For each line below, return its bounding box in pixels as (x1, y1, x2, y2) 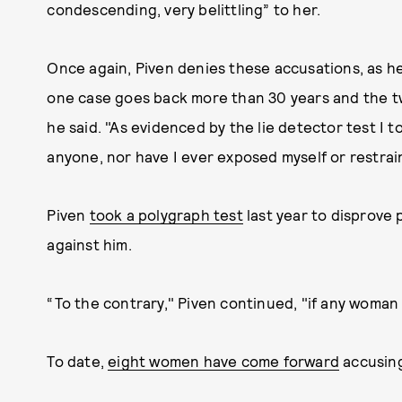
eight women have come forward (108, 352, 340, 370)
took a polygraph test (89, 205, 243, 223)
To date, (47, 352, 109, 370)
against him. (47, 235, 135, 253)
